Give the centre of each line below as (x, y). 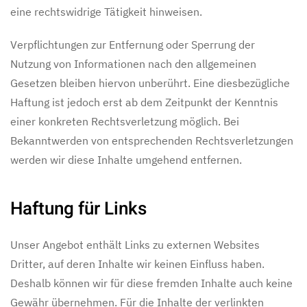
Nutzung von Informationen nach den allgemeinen (133, 64)
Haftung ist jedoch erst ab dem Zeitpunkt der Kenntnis (144, 102)
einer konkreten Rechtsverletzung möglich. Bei (125, 121)
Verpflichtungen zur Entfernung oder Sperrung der (133, 45)
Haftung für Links (78, 209)
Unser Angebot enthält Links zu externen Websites (135, 245)
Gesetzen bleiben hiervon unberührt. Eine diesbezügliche (150, 83)
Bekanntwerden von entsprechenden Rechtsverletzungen (152, 140)
